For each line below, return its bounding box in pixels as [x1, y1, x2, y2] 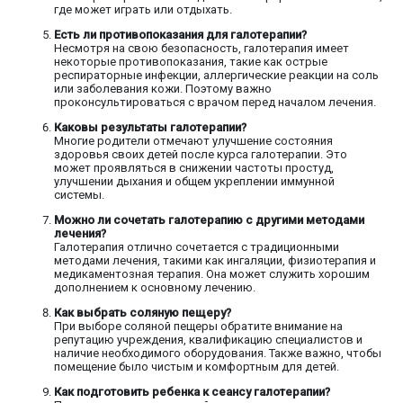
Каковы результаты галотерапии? [54, 121, 246, 135]
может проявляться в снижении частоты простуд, [54, 161, 334, 175]
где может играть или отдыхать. [54, 3, 232, 17]
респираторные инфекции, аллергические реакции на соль [54, 68, 379, 83]
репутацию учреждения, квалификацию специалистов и [54, 333, 363, 347]
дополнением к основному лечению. [54, 281, 255, 295]
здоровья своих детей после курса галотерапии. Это [54, 148, 347, 162]
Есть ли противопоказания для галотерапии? [54, 28, 307, 42]
